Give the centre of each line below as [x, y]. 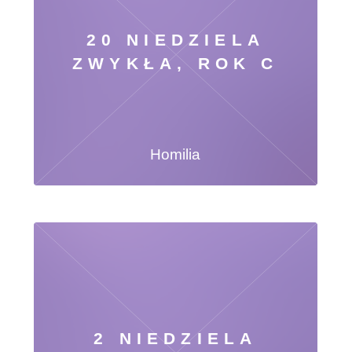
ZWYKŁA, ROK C [176, 64]
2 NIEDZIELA [176, 338]
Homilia [176, 154]
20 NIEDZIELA [175, 40]
